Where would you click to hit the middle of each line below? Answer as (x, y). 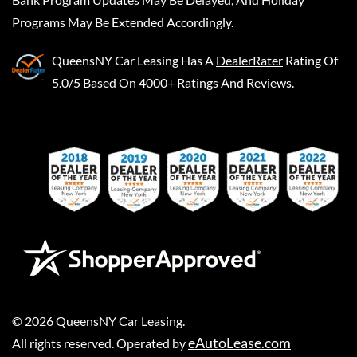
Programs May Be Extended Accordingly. (123, 22)
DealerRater (249, 60)
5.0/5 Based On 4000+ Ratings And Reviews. (173, 82)
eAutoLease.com (239, 342)
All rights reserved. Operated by (100, 343)
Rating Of (312, 60)
